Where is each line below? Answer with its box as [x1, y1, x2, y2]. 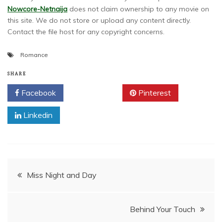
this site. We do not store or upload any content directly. [7, 16, 191, 25]
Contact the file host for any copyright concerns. [7, 27, 165, 37]
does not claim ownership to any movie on [67, 4, 209, 14]
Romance [20, 51, 48, 59]
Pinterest [136, 88, 171, 98]
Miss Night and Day [27, 170, 97, 180]
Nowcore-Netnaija [7, 4, 67, 14]
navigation [7, 188, 75, 208]
